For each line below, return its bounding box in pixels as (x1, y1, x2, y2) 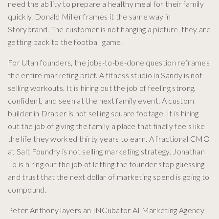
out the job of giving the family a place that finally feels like (8, 121, 205, 131)
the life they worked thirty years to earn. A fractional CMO (8, 134, 210, 144)
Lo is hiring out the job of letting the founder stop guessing (8, 159, 205, 169)
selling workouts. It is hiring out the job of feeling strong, (8, 83, 196, 93)
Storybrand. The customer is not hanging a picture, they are (8, 24, 211, 34)
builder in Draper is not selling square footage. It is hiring (8, 109, 199, 118)
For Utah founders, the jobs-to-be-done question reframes (8, 58, 210, 67)
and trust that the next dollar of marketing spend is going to (8, 172, 210, 182)
